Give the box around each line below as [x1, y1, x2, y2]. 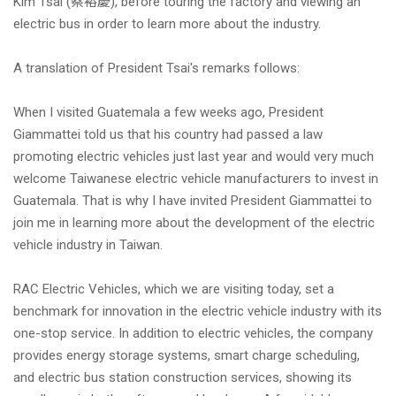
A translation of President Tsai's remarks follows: [13, 60, 300, 76]
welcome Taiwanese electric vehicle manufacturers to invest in [13, 171, 378, 187]
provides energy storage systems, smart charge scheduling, [13, 347, 360, 363]
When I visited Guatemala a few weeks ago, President [13, 104, 324, 120]
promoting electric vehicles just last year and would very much [13, 148, 374, 164]
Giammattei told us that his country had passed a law [13, 126, 323, 142]
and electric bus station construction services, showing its [13, 369, 352, 385]
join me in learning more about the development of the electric [13, 215, 375, 231]
